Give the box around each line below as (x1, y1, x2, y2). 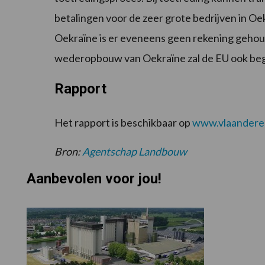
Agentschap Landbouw (82, 145, 187, 159)
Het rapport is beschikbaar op (54, 116, 192, 130)
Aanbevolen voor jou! (26, 170, 161, 188)
